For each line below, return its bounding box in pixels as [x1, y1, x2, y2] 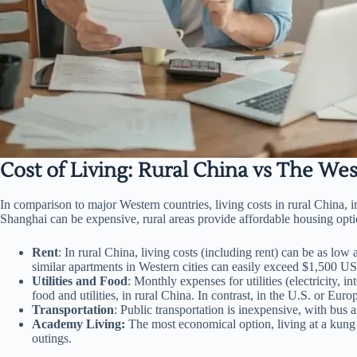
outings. [32, 331, 72, 345]
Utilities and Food [32, 273, 127, 288]
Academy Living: [32, 316, 125, 331]
